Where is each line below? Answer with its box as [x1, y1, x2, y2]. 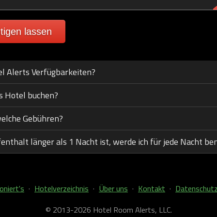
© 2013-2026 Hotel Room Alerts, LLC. [45, 204, 172, 216]
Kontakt [138, 183, 165, 194]
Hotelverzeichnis [34, 183, 89, 194]
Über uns [99, 183, 128, 194]
